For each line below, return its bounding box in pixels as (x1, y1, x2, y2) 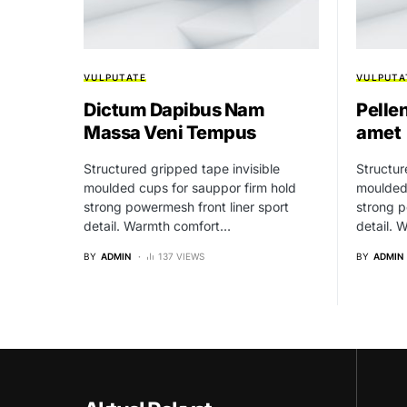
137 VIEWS (158, 251, 204, 263)
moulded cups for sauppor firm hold (84, 180, 296, 196)
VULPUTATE (84, 72, 147, 84)
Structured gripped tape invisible (84, 161, 280, 177)
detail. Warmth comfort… (84, 218, 231, 234)
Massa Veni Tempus (84, 122, 256, 144)
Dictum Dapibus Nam (84, 99, 264, 122)
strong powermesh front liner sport (84, 199, 289, 215)
